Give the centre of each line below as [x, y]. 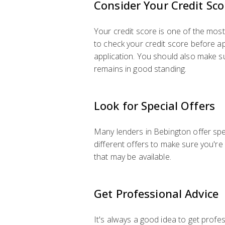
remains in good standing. [140, 69]
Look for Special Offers [154, 105]
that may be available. [133, 157]
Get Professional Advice [156, 193]
